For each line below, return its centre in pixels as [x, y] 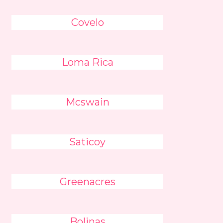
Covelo [87, 22]
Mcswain [87, 102]
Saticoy [88, 142]
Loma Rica [87, 62]
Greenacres [87, 182]
